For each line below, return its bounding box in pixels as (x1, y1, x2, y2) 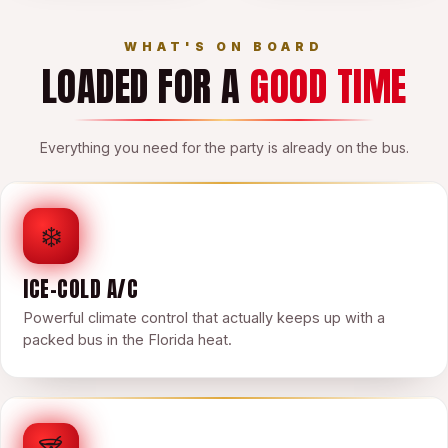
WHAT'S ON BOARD (124, 39, 324, 54)
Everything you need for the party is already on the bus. (39, 139, 409, 156)
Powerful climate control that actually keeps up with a (23, 309, 385, 326)
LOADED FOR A (41, 58, 250, 116)
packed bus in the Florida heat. (23, 331, 232, 348)
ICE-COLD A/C (23, 273, 138, 305)
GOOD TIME (250, 58, 407, 116)
